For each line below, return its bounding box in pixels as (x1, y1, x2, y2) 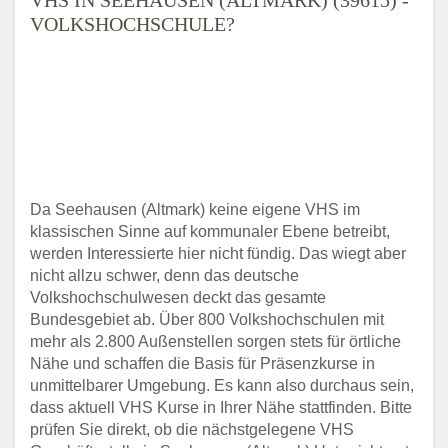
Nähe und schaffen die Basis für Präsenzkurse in (30, 354, 375, 372)
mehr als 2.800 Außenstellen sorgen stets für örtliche (30, 332, 401, 350)
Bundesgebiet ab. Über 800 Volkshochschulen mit (30, 310, 384, 328)
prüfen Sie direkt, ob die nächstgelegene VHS (30, 420, 354, 438)
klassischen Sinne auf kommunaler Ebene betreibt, (30, 222, 390, 240)
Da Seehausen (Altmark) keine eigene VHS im (30, 200, 360, 218)
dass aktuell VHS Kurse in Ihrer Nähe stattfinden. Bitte (30, 398, 412, 416)
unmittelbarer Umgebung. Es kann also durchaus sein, (30, 376, 414, 394)
